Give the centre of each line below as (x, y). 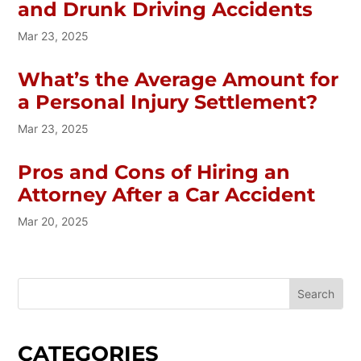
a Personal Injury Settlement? (168, 102)
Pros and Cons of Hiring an (154, 172)
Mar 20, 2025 (54, 221)
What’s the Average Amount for (178, 79)
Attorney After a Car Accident (167, 194)
